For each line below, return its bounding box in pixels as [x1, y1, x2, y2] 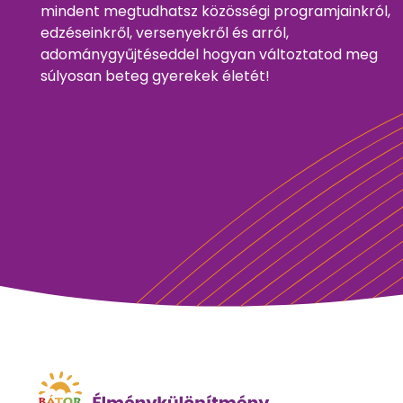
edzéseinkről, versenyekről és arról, [40, 22, 289, 43]
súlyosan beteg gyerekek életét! [40, 66, 270, 86]
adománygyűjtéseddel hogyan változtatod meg [40, 44, 378, 65]
